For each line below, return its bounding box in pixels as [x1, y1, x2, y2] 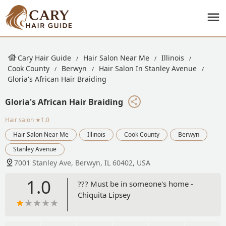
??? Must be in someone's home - [77, 178, 193, 189]
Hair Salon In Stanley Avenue [99, 64, 197, 73]
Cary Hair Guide [18, 53, 71, 63]
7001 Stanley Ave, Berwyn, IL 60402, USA [14, 157, 150, 167]
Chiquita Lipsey [77, 189, 131, 200]
